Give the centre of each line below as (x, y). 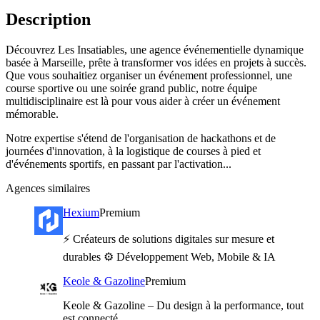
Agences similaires (48, 188)
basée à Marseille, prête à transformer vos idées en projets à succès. (156, 62)
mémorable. (32, 114)
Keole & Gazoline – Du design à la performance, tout (183, 305)
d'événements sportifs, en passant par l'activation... (119, 164)
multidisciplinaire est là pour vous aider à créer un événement (143, 101)
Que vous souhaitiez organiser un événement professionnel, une (149, 75)
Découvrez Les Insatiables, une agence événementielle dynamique (155, 49)
